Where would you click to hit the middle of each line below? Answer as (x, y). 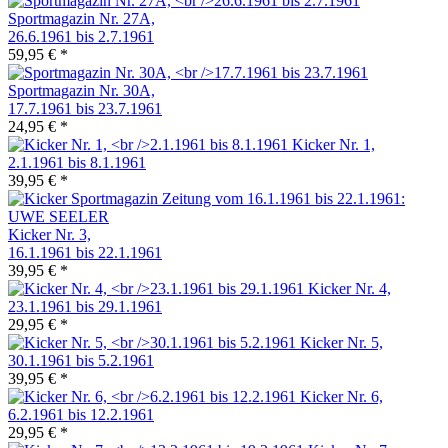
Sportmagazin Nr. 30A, (81, 91)
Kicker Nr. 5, (341, 343)
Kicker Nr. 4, (349, 289)
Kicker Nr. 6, (341, 397)
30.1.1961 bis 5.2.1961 (81, 361)
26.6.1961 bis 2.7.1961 (81, 37)
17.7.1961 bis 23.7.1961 (85, 109)
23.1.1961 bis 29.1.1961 (85, 307)
